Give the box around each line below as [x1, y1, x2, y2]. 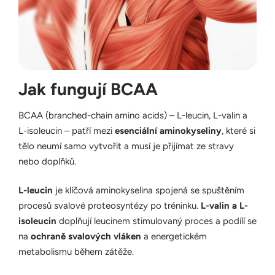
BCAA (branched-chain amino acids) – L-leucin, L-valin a [18, 109, 247, 121]
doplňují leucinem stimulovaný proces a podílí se [56, 215, 257, 227]
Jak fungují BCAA [18, 78, 158, 99]
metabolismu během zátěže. [18, 246, 134, 258]
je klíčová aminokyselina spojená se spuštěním [53, 185, 244, 196]
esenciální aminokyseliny [115, 125, 222, 136]
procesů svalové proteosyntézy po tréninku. [18, 200, 201, 212]
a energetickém [141, 231, 207, 242]
